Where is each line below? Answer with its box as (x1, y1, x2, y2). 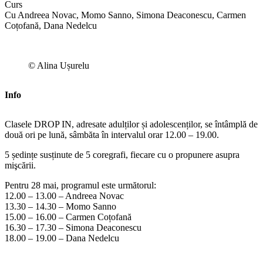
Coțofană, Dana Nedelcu (5, 20, 97, 31)
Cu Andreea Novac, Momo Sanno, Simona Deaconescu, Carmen (5, 9, 246, 20)
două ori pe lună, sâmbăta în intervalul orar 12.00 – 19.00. (5, 129, 219, 140)
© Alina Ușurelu (28, 60, 89, 70)
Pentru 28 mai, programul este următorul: (5, 180, 156, 190)
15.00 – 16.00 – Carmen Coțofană (5, 211, 131, 222)
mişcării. (5, 160, 36, 170)
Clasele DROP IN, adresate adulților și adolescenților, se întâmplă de (5, 119, 258, 129)
